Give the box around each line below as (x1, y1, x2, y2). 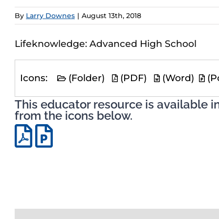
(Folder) (66, 72, 112, 84)
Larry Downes (26, 11, 75, 20)
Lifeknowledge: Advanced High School (15, 38, 197, 49)
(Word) (160, 72, 199, 84)
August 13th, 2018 (82, 11, 141, 20)
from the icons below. (15, 109, 132, 123)
